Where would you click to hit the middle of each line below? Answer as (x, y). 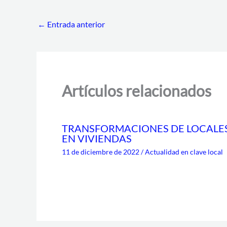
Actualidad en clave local (184, 152)
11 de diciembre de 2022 (101, 152)
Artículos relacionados (137, 91)
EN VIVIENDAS (97, 139)
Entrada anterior (75, 24)
